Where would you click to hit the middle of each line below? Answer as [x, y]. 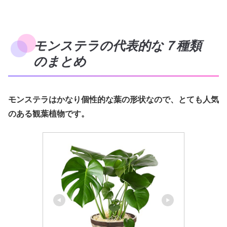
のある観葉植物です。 [49, 113]
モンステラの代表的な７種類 [118, 46]
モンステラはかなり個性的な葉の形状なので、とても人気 [113, 99]
